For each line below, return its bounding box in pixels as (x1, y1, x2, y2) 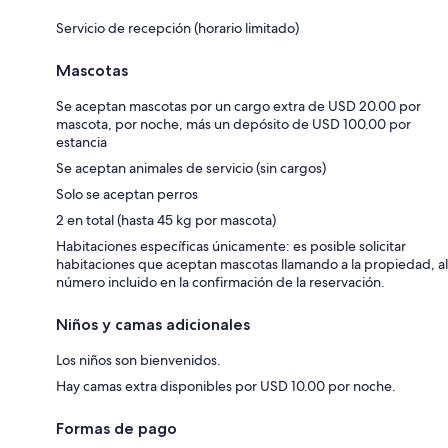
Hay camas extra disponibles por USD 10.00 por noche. (56, 377, 396, 396)
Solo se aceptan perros (56, 185, 198, 204)
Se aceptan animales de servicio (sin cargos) (56, 159, 326, 178)
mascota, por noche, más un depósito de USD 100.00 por (56, 115, 411, 134)
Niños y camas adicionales (56, 315, 250, 335)
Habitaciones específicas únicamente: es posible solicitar (56, 237, 406, 256)
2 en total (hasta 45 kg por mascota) (56, 211, 276, 230)
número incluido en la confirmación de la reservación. (56, 273, 385, 292)
